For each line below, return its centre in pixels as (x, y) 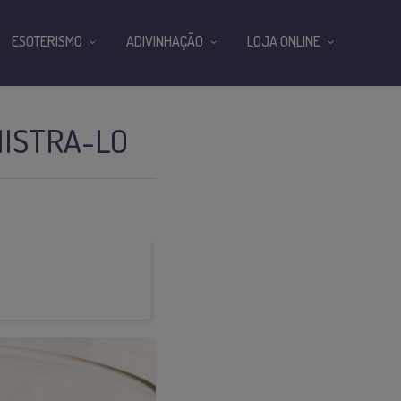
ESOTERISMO (47, 41)
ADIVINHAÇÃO (165, 41)
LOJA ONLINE (284, 41)
